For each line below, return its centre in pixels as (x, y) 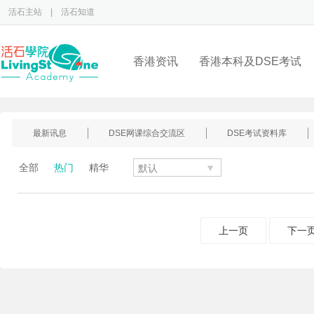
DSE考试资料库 (257, 133)
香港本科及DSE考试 (250, 61)
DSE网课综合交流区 (147, 133)
